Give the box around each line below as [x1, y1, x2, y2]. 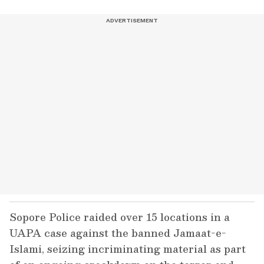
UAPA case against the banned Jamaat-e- [9, 225, 226, 242]
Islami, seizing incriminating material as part [9, 240, 246, 258]
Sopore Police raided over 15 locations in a [9, 209, 230, 226]
